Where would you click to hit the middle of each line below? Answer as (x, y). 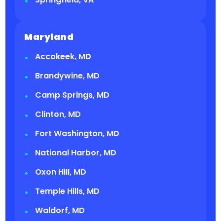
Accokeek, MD (63, 57)
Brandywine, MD (68, 76)
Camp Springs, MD (73, 95)
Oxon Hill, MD (61, 172)
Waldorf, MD (60, 211)
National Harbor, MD (76, 153)
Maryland (49, 37)
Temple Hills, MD (68, 191)
